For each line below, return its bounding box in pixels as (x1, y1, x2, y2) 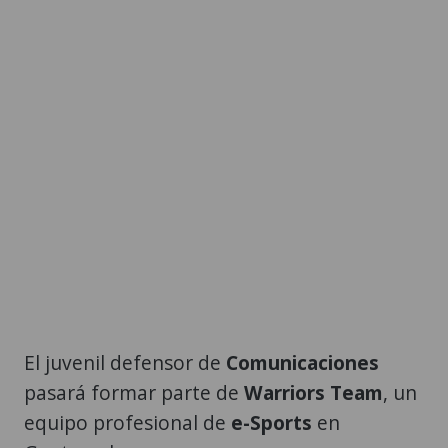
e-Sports (231, 409, 312, 437)
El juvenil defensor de (24, 349, 226, 377)
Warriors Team (244, 379, 383, 407)
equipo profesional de (24, 409, 231, 437)
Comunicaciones (226, 349, 379, 377)
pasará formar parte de (24, 379, 244, 407)
